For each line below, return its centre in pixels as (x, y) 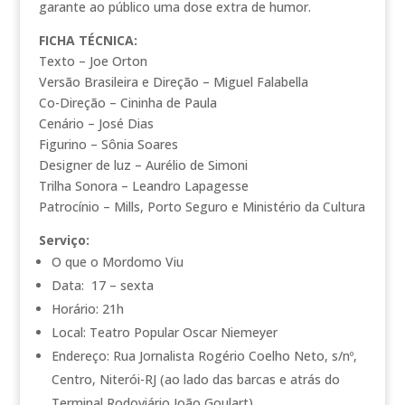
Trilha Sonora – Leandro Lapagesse (143, 185)
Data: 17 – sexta (102, 285)
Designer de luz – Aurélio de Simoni (143, 165)
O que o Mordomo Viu (117, 261)
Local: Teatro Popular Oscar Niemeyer (164, 332)
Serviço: (64, 240)
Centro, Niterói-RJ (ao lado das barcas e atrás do (195, 379)
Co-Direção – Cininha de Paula (127, 102)
